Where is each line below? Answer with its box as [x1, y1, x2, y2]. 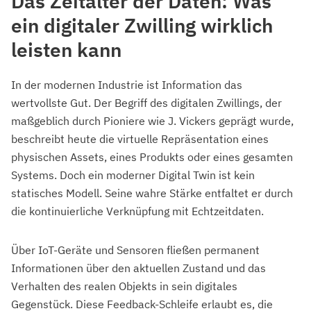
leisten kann [11, 37, 121, 63]
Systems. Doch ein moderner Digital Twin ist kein [11, 168, 255, 183]
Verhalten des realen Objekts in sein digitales [11, 279, 237, 294]
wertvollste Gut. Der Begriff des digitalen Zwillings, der [11, 96, 282, 110]
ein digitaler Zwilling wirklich [11, 12, 273, 39]
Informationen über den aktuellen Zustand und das [11, 261, 266, 276]
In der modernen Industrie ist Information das [11, 78, 242, 92]
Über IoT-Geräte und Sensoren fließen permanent [11, 243, 260, 258]
